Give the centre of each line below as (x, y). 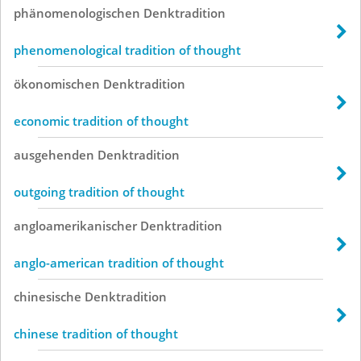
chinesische (48, 296)
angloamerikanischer (75, 225)
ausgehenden (54, 154)
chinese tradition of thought (96, 333)
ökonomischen (57, 83)
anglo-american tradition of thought (119, 262)
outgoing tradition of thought (99, 191)
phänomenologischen (77, 12)
